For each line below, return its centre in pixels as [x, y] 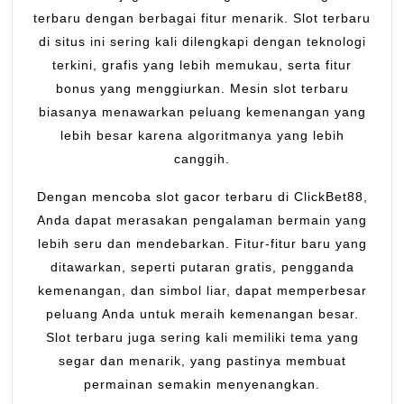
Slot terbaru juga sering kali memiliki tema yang [202, 338]
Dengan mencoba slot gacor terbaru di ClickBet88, [202, 197]
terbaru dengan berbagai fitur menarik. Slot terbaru [202, 18]
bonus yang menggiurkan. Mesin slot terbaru [202, 89]
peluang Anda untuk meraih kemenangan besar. [202, 314]
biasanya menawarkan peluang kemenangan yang [202, 112]
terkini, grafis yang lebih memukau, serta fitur [202, 65]
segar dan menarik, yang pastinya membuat [202, 361]
